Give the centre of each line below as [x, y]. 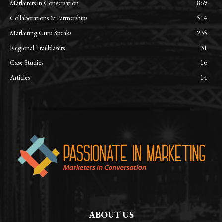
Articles [20, 77]
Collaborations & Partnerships [49, 18]
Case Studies [27, 62]
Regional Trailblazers [37, 47]
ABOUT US [111, 214]
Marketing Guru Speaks [41, 32]
